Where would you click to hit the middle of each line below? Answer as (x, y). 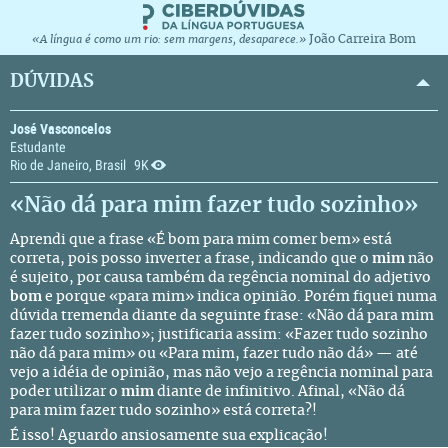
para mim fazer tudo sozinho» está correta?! (163, 411)
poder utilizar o (65, 392)
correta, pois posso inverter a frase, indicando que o (191, 259)
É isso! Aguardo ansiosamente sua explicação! (169, 436)
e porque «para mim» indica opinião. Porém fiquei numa (239, 297)
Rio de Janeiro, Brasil (68, 165)
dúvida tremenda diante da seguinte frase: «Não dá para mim (222, 316)
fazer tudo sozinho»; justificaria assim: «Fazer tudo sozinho (219, 335)
